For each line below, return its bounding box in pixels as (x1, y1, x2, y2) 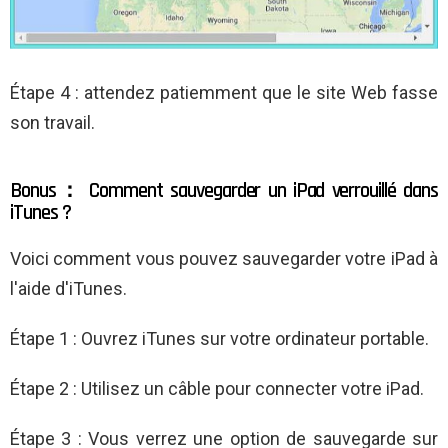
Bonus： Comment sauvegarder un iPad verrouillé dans (10, 177, 438, 205)
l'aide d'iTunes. (10, 278, 127, 300)
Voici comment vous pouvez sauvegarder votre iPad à (10, 248, 438, 270)
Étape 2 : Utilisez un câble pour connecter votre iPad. (10, 378, 424, 400)
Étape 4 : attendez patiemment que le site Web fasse (10, 82, 438, 104)
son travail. (10, 112, 95, 134)
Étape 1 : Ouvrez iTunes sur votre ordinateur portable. (10, 328, 429, 350)
